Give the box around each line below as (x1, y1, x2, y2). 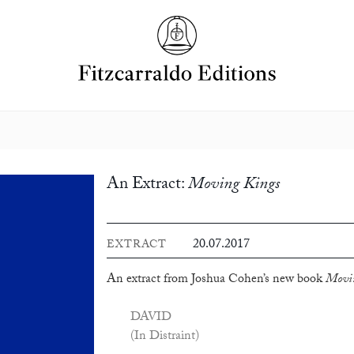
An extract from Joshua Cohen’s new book (106, 269, 326, 292)
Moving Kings (187, 171, 280, 200)
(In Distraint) (130, 326, 199, 348)
